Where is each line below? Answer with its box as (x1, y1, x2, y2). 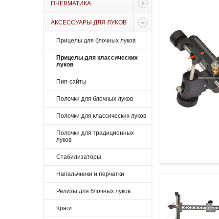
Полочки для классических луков (56, 112, 146, 119)
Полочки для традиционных (56, 130, 134, 136)
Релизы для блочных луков (56, 188, 131, 195)
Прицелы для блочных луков (56, 37, 135, 44)
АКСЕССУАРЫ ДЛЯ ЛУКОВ (51, 19, 127, 26)
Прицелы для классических (56, 54, 138, 61)
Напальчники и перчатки (56, 171, 124, 177)
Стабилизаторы (56, 153, 101, 160)
